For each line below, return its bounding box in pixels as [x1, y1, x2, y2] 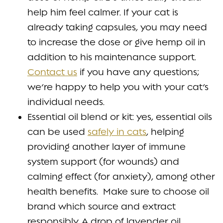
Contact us [27, 66, 77, 77]
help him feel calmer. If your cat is [27, 6, 178, 17]
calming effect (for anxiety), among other [27, 171, 215, 182]
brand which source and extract [27, 201, 176, 212]
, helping [146, 126, 184, 137]
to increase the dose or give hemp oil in [27, 36, 206, 47]
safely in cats [88, 126, 146, 137]
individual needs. [27, 96, 107, 107]
